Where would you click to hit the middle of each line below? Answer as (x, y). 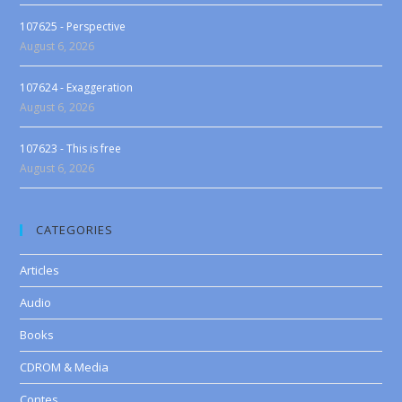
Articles (40, 270)
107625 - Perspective (73, 26)
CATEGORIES (75, 230)
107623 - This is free (71, 149)
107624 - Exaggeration (77, 87)
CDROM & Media (65, 367)
